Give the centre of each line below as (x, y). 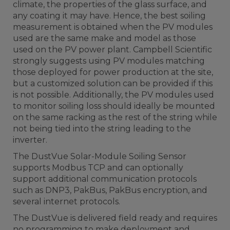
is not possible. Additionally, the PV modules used (113, 95)
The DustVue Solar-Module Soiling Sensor (100, 157)
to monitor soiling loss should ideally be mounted (114, 106)
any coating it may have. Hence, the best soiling (109, 16)
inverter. (30, 140)
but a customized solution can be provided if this (113, 84)
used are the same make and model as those (104, 39)
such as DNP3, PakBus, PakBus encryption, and (110, 190)
